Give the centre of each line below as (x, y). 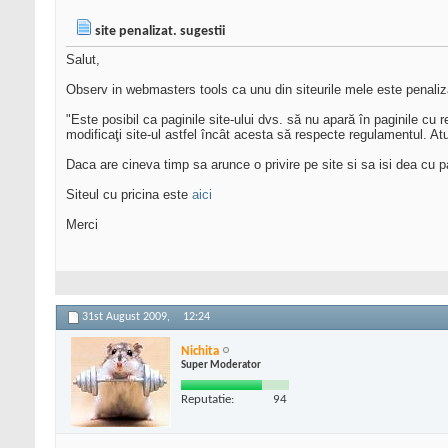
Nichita (200, 351)
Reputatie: (207, 399)
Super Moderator (221, 365)
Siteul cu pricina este (129, 195)
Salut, (83, 60)
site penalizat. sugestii (160, 32)
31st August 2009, (127, 317)
